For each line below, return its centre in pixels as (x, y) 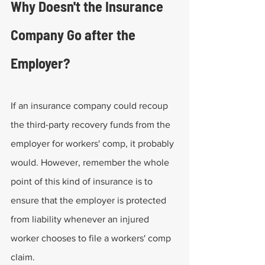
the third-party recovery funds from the (92, 125)
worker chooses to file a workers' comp (92, 238)
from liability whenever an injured (81, 219)
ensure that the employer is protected (90, 200)
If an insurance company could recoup (91, 106)
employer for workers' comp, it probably (93, 143)
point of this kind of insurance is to (83, 181)
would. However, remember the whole (91, 162)
